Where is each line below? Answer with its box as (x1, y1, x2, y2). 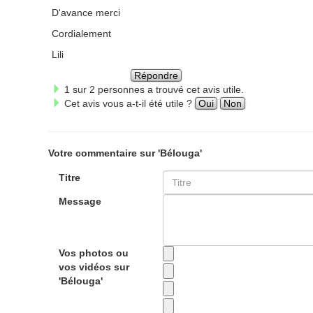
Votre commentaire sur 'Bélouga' (48, 147, 202, 159)
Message (58, 196, 101, 207)
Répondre (134, 70, 179, 81)
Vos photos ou (58, 247, 129, 259)
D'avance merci (51, 7, 120, 18)
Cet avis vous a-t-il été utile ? (61, 98, 195, 109)
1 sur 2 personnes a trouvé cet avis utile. (61, 84, 244, 95)
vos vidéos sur (58, 261, 129, 272)
